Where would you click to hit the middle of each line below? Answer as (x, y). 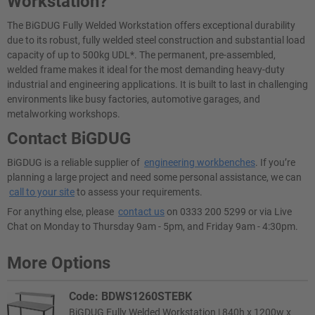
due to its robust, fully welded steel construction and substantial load (156, 40)
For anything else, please (63, 212)
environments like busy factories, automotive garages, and (134, 99)
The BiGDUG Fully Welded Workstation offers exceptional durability (151, 25)
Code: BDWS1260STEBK (130, 296)
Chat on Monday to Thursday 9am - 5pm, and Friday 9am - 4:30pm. (153, 226)
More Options (59, 263)
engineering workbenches (200, 162)
